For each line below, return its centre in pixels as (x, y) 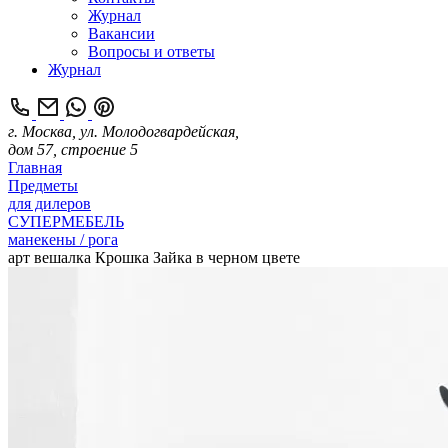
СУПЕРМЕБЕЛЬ (66, 221)
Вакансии (121, 33)
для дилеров (49, 203)
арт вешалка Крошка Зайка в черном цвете (154, 257)
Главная (35, 167)
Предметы (43, 185)
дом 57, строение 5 (73, 149)
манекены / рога (63, 239)
